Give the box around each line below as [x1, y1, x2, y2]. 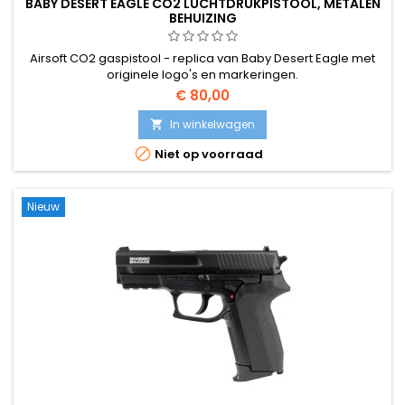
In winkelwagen [170, 116, 255, 132]
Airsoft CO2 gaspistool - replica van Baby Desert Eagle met [30, 49, 375, 67]
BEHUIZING [168, 8, 237, 27]
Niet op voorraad [151, 145, 263, 163]
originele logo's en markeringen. [107, 65, 298, 83]
